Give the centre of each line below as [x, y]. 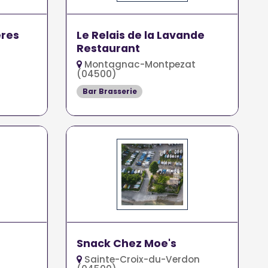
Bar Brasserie [109, 91]
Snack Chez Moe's [127, 243]
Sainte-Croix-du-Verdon [141, 259]
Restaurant [109, 48]
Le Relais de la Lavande [141, 35]
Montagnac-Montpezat [139, 64]
